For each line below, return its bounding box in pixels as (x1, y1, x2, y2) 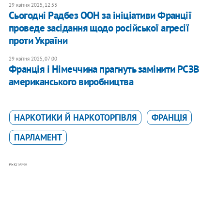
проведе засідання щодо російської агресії (8, 21, 189, 35)
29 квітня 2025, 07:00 (8, 55, 57, 62)
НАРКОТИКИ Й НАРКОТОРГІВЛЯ (14, 112, 137, 124)
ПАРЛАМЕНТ (14, 132, 62, 143)
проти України (8, 34, 68, 47)
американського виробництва (8, 75, 134, 89)
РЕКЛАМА (8, 162, 27, 168)
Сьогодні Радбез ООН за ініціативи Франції (8, 9, 192, 22)
